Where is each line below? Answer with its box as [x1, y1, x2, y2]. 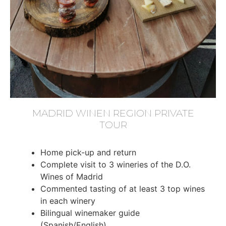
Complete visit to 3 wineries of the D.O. [40, 159, 191, 169]
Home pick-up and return [40, 147, 136, 157]
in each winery [40, 195, 95, 206]
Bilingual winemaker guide [40, 207, 140, 218]
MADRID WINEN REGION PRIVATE [32, 107, 194, 120]
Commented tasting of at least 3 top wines [40, 183, 205, 194]
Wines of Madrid [40, 171, 103, 182]
